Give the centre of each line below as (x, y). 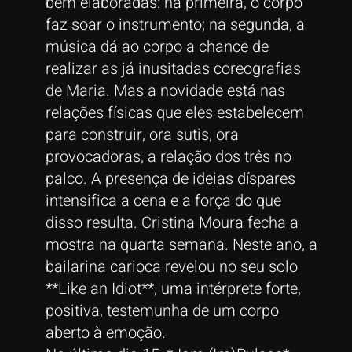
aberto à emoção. (105, 332)
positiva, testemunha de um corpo (162, 310)
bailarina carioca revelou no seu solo (171, 266)
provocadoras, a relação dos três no (168, 156)
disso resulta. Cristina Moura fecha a (172, 222)
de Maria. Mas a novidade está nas (165, 90)
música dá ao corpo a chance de (157, 46)
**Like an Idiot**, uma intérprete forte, (173, 288)
